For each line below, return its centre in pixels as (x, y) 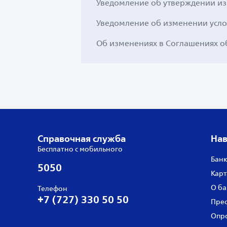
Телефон (52, 188)
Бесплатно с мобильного (80, 149)
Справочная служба (82, 139)
